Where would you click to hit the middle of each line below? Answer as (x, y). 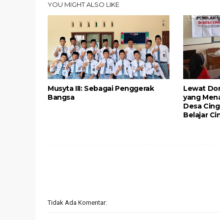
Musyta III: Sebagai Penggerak (101, 88)
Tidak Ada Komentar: (77, 203)
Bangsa (61, 97)
